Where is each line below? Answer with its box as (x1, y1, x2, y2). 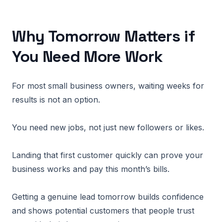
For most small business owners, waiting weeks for (12, 81, 204, 91)
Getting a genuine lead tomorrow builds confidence (12, 192, 204, 202)
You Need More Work (12, 47, 163, 66)
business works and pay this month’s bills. (12, 164, 169, 174)
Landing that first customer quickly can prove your (12, 150, 203, 160)
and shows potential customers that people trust (12, 206, 194, 216)
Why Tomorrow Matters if (12, 26, 195, 46)
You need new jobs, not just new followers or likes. (12, 122, 204, 132)
